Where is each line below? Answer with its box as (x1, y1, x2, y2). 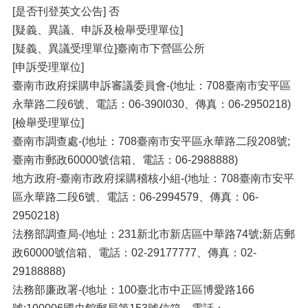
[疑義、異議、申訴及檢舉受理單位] (12, 24, 183, 36)
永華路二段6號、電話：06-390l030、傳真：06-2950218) (12, 98, 291, 110)
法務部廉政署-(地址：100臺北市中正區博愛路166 (12, 284, 254, 296)
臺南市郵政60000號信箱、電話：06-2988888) (12, 154, 238, 166)
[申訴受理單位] (12, 61, 84, 73)
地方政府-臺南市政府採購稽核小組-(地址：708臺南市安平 (12, 173, 294, 184)
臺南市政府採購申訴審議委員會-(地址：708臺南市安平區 (12, 80, 291, 91)
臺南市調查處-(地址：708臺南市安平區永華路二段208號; (12, 135, 290, 147)
